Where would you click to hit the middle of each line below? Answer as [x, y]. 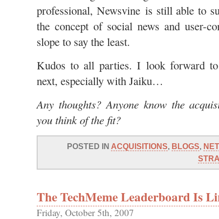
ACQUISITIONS [139, 146]
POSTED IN [89, 146]
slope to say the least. [83, 42]
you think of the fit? [79, 120]
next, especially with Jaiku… [100, 81]
